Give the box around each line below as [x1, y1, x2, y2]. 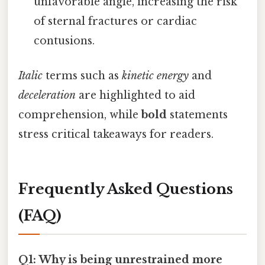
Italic [18, 69, 43, 82]
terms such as [43, 69, 122, 82]
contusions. [34, 34, 95, 47]
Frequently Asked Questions [18, 180, 233, 198]
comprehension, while [18, 108, 141, 121]
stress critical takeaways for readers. [18, 127, 214, 141]
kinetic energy [122, 69, 189, 82]
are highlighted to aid [76, 88, 195, 102]
